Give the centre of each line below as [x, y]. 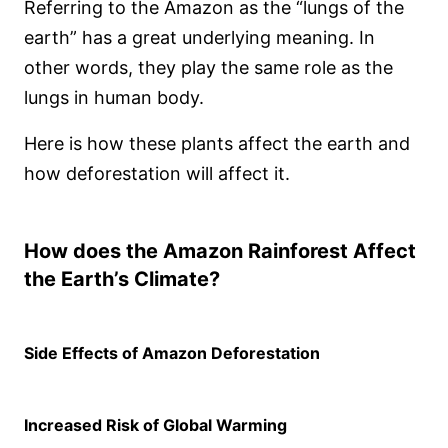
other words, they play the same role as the [208, 68]
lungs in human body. [114, 98]
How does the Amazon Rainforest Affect [220, 251]
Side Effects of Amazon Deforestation [172, 353]
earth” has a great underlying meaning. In [199, 38]
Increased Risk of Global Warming [155, 425]
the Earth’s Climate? [122, 279]
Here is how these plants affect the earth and [217, 144]
